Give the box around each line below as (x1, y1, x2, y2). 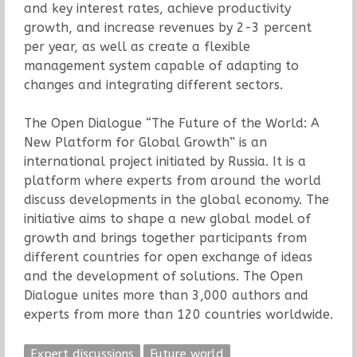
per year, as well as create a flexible (23, 39, 250, 55)
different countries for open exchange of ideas (23, 249, 312, 265)
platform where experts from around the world (23, 173, 321, 189)
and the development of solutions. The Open (23, 269, 303, 284)
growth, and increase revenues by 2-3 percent (23, 20, 312, 36)
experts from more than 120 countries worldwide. (23, 307, 333, 323)
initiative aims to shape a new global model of (23, 211, 311, 227)
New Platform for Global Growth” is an (23, 135, 267, 151)
